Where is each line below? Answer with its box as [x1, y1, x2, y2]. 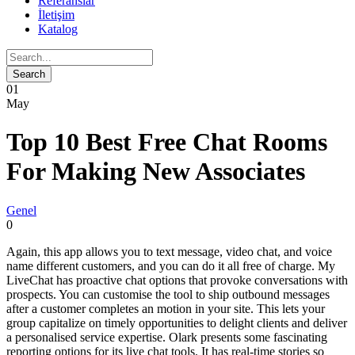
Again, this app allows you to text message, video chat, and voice [6, 244, 332, 258]
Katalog [38, 22, 78, 36]
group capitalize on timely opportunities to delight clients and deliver [6, 315, 347, 330]
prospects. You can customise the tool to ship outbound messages [6, 287, 330, 301]
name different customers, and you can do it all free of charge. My [6, 258, 335, 273]
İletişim [38, 8, 74, 21]
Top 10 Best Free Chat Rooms [6, 128, 327, 157]
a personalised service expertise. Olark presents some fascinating [6, 330, 327, 344]
